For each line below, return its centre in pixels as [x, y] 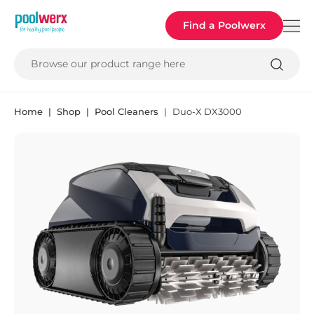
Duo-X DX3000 [207, 111]
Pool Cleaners [127, 111]
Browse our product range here [108, 64]
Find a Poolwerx [224, 25]
